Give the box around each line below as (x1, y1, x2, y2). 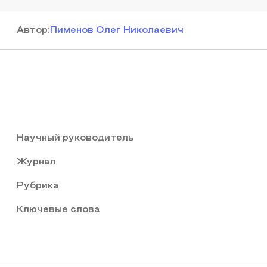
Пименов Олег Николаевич (50, 26, 184, 35)
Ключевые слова (17, 206, 100, 214)
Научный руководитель (17, 134, 133, 142)
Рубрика (17, 182, 59, 190)
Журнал (17, 158, 56, 166)
